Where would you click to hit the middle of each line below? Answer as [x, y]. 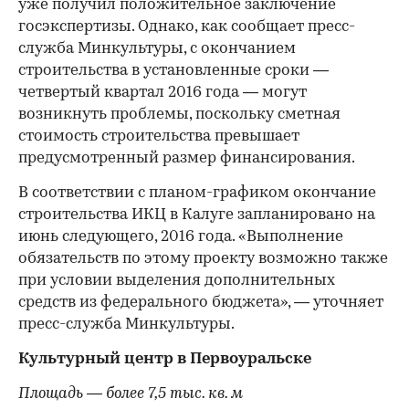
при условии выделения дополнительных [177, 281]
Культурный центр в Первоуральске [165, 360]
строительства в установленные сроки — [173, 71]
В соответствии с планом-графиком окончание [197, 194]
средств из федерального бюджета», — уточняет [201, 303]
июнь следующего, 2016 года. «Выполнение [181, 237]
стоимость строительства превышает [159, 137]
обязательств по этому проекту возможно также [203, 259]
